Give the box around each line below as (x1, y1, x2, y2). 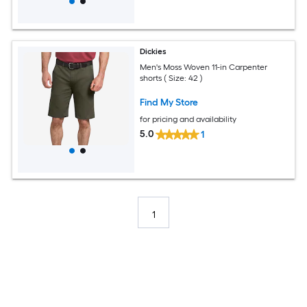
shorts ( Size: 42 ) (140, 73, 204, 83)
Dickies (140, 47, 167, 56)
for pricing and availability (140, 114, 237, 124)
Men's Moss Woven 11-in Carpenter (140, 62, 268, 72)
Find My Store (140, 96, 199, 108)
